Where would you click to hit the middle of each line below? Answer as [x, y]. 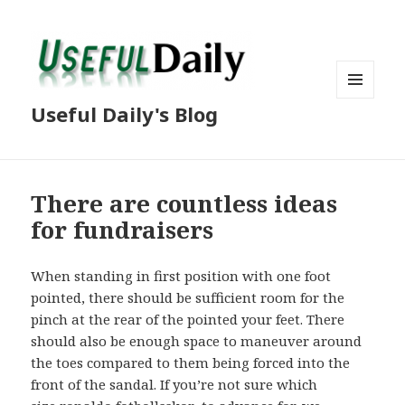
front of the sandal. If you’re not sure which [174, 385]
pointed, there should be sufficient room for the [188, 298]
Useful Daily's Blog [125, 114]
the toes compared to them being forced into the [191, 363]
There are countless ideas [184, 204]
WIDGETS [363, 136]
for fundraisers [122, 230]
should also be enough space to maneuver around [197, 341]
